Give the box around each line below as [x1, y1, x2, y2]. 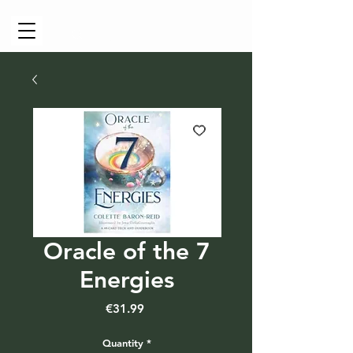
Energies [80, 266, 174, 294]
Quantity [102, 336, 143, 349]
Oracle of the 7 [43, 237, 210, 266]
